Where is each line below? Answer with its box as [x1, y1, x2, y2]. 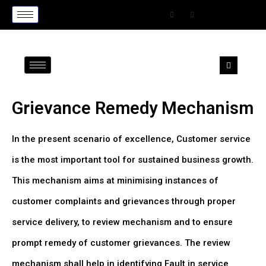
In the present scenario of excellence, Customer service [12, 134, 251, 144]
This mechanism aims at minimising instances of [12, 175, 218, 186]
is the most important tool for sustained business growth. [12, 154, 254, 165]
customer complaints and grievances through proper [12, 196, 236, 207]
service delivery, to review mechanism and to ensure [12, 217, 233, 227]
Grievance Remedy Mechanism [12, 98, 254, 118]
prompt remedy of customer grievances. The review [12, 237, 230, 248]
